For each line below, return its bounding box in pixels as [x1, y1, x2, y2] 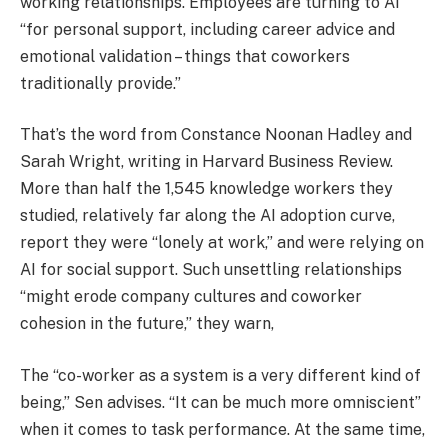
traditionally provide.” [20, 73, 181, 93]
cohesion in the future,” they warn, [20, 314, 274, 334]
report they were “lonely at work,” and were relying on [20, 233, 424, 253]
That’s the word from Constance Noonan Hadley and [20, 125, 412, 145]
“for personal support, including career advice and [20, 19, 395, 39]
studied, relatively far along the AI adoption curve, [20, 206, 395, 226]
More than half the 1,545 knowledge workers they [20, 179, 393, 199]
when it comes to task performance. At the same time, [20, 419, 425, 439]
